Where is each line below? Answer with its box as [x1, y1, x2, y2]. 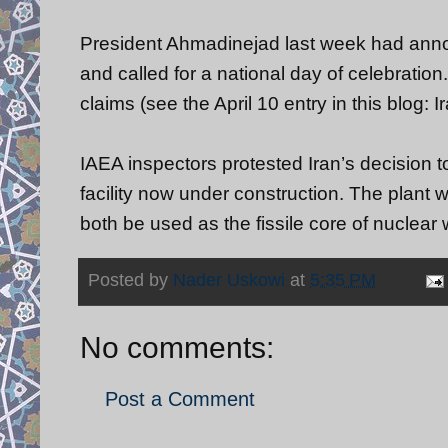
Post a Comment [105, 387, 255, 410]
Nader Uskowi [173, 269, 285, 290]
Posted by [88, 269, 173, 290]
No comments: [80, 330, 274, 364]
